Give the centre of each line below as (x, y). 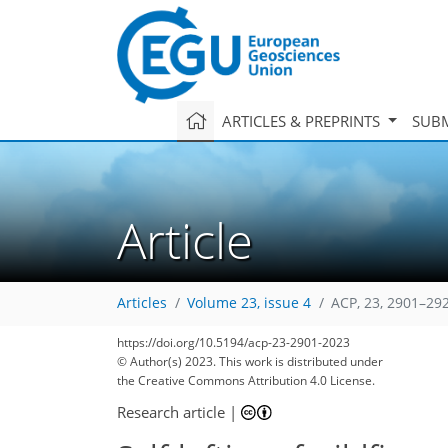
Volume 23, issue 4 (249, 303)
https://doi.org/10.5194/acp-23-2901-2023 (233, 342)
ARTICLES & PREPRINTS (302, 120)
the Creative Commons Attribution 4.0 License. (246, 380)
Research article (171, 411)
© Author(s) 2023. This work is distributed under (250, 361)
